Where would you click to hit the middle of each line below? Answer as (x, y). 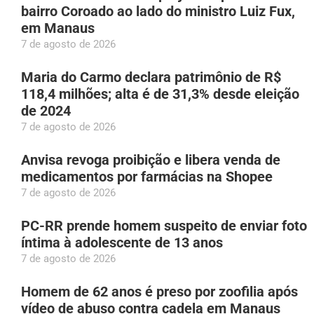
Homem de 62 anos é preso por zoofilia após (159, 292)
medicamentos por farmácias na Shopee (147, 177)
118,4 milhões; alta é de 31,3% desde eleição (160, 94)
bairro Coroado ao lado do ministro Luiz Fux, (158, 12)
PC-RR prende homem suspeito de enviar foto (164, 226)
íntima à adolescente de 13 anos (122, 243)
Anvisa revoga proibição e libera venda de (151, 160)
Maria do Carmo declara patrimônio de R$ (151, 77)
